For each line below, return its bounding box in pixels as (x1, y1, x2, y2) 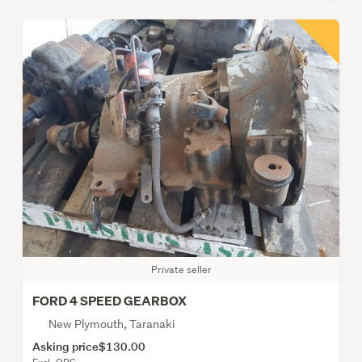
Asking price (32, 338, 99, 354)
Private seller (150, 262, 212, 276)
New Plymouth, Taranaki (48, 316, 175, 331)
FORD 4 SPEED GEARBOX (32, 292, 187, 309)
